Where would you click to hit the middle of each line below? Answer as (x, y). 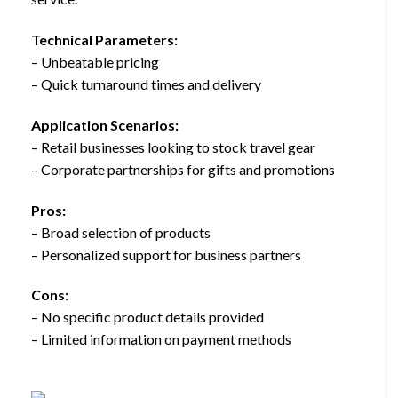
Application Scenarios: (105, 124)
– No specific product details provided (147, 317)
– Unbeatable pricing (95, 62)
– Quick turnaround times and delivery (146, 84)
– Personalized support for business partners (166, 254)
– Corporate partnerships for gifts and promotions (183, 169)
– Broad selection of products (121, 232)
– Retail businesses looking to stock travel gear (173, 147)
